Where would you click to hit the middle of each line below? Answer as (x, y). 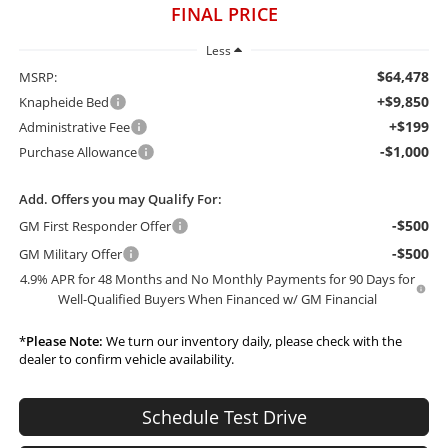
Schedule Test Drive (224, 416)
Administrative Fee (74, 126)
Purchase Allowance (77, 151)
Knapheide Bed (63, 101)
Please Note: (64, 340)
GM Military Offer (70, 253)
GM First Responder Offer (94, 225)
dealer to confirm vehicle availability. (126, 358)
